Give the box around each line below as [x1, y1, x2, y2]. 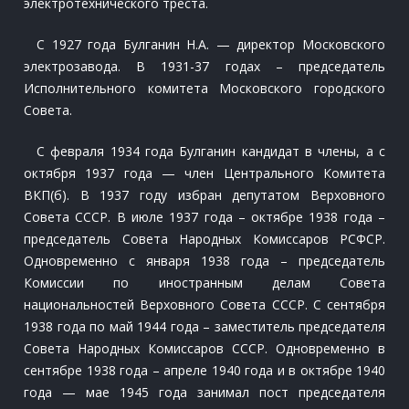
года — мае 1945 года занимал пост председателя [24, 383, 385, 401]
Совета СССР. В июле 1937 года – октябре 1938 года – [24, 208, 385, 225]
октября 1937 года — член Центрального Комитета [24, 164, 385, 182]
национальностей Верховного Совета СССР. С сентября [24, 296, 385, 313]
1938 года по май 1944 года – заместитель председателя [24, 318, 385, 335]
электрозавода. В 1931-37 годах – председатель [24, 58, 385, 75]
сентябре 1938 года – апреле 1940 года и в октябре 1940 [24, 362, 385, 379]
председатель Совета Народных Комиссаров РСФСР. [24, 230, 385, 247]
